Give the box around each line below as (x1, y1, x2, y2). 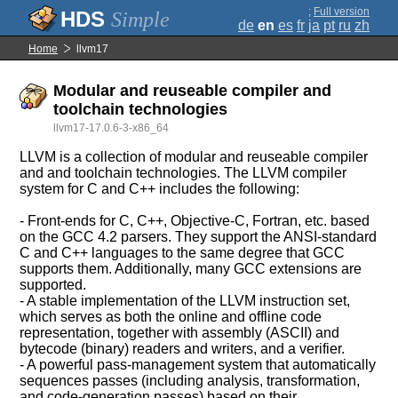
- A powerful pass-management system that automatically (20, 357, 377, 372)
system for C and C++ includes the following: (20, 181, 300, 196)
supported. (20, 277, 87, 292)
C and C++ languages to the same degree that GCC (20, 245, 346, 260)
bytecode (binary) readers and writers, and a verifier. (20, 341, 346, 356)
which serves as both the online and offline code (20, 309, 322, 324)
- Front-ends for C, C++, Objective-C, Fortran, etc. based (20, 213, 370, 228)
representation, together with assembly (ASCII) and (20, 325, 340, 340)
